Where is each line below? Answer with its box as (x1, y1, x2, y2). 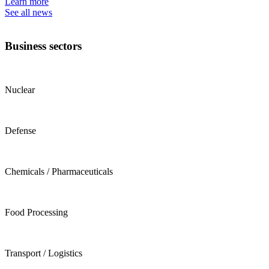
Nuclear (5, 85, 35, 95)
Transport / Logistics (5, 248, 82, 259)
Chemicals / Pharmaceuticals (5, 166, 113, 177)
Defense (5, 125, 36, 136)
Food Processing (5, 207, 68, 218)
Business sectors (5, 40, 82, 53)
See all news (5, 7, 52, 17)
